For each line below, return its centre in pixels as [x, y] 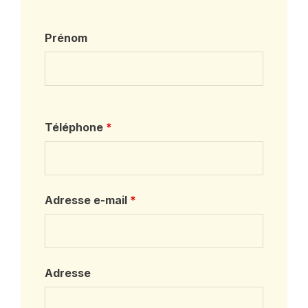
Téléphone [76, 127]
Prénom [66, 37]
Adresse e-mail [88, 200]
